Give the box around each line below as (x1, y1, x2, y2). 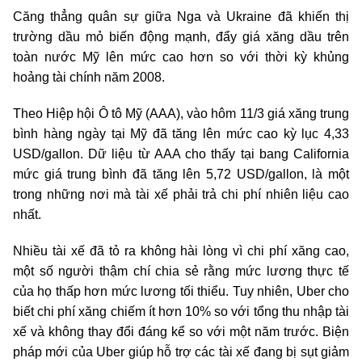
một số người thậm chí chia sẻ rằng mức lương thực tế (13, 264, 349, 279)
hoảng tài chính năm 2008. (13, 70, 165, 85)
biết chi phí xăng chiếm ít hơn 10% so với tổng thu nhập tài (13, 305, 349, 319)
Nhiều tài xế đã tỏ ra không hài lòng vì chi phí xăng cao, (13, 244, 349, 259)
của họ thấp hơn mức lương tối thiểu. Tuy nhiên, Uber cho (13, 284, 349, 299)
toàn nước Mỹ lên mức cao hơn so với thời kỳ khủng (13, 50, 349, 65)
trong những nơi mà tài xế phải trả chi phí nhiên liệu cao (13, 187, 349, 202)
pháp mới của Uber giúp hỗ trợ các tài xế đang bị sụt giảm (13, 345, 349, 360)
